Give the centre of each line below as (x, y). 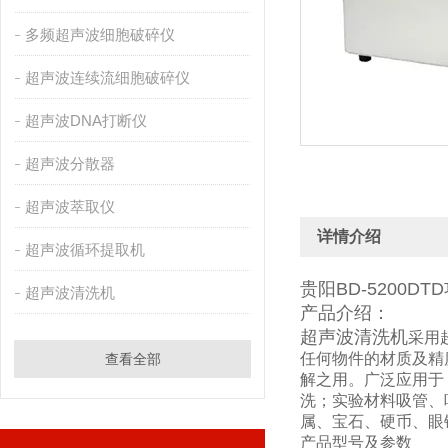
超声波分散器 (69, 163)
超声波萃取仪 (69, 206)
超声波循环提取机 (84, 249)
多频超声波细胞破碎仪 (99, 34)
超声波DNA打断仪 (85, 120)
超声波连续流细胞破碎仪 (107, 77)
